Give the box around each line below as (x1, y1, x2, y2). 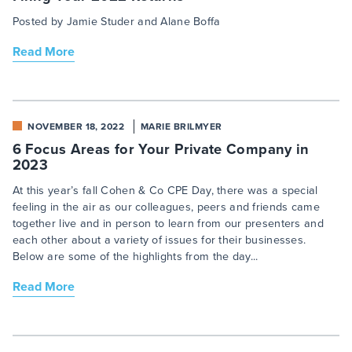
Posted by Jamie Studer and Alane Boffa (12, 13, 221, 31)
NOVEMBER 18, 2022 (27, 119, 125, 134)
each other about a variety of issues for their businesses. (12, 232, 306, 249)
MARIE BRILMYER (140, 119, 222, 134)
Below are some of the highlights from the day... (12, 248, 258, 266)
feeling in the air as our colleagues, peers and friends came (12, 199, 320, 216)
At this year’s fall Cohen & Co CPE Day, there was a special (12, 182, 318, 200)
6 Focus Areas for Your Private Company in (12, 138, 310, 160)
